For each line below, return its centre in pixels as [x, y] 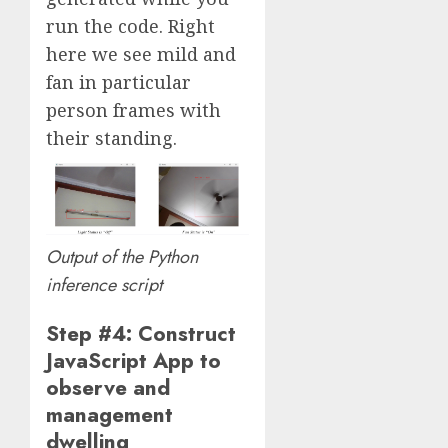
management [109, 415]
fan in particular [118, 81]
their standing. [111, 137]
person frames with [133, 109]
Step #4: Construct [141, 334]
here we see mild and [141, 53]
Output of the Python [122, 257]
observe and [108, 388]
